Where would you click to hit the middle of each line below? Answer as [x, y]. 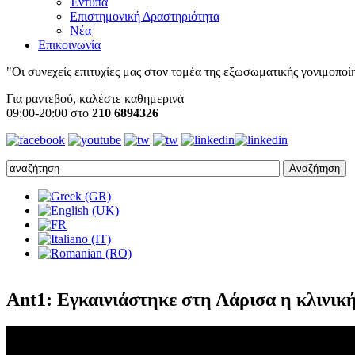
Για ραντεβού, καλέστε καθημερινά [95, 98]
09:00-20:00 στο [49, 113]
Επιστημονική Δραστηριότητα [145, 16]
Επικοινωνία [69, 44]
